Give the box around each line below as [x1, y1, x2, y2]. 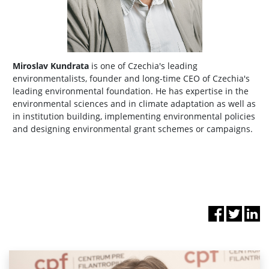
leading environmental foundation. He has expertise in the [13, 85, 249, 97]
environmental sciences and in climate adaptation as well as [13, 97, 256, 109]
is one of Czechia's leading [91, 59, 198, 71]
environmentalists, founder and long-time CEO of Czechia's [13, 72, 250, 84]
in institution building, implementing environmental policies [13, 110, 255, 122]
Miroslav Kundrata [13, 59, 91, 71]
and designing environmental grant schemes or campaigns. [13, 122, 255, 134]
